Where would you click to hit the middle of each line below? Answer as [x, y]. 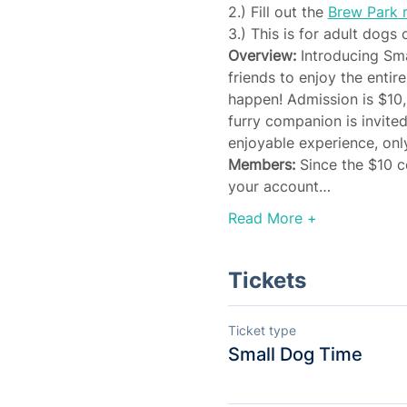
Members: [263, 164]
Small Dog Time [295, 354]
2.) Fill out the [278, 12]
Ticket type [262, 330]
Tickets [267, 280]
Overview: [262, 55]
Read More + [272, 218]
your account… [279, 186]
